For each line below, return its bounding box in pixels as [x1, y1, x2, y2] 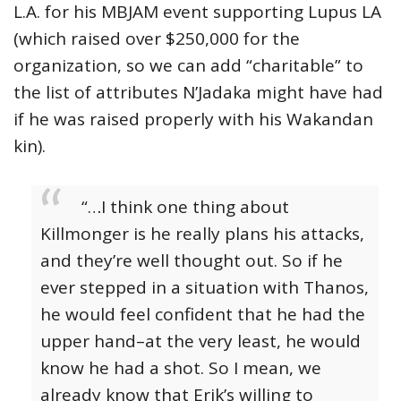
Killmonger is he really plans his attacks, [40, 222, 364, 245]
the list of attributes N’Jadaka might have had [13, 81, 383, 104]
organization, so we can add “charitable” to [13, 54, 363, 77]
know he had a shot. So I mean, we [40, 356, 321, 380]
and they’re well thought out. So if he [40, 249, 343, 272]
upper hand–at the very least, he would [40, 329, 361, 353]
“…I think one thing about [81, 195, 289, 218]
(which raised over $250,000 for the [13, 27, 300, 50]
